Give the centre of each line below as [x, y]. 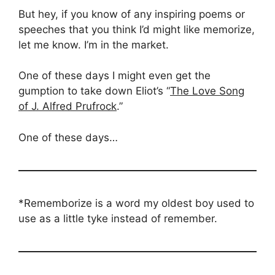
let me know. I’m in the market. [94, 45]
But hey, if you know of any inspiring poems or [132, 14]
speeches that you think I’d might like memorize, [137, 29]
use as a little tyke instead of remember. [118, 218]
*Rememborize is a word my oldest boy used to [136, 203]
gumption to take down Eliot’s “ [94, 91]
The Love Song [207, 91]
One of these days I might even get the [114, 76]
